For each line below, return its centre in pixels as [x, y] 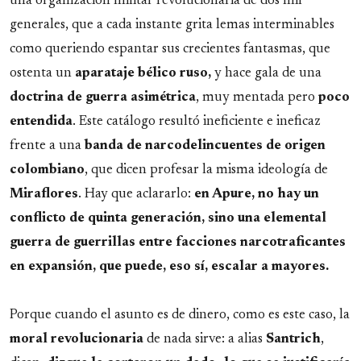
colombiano [47, 170]
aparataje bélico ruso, [143, 74]
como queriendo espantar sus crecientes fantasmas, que [170, 50]
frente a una [47, 146]
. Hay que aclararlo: [136, 195]
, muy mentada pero [257, 98]
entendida [41, 122]
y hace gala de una [266, 74]
